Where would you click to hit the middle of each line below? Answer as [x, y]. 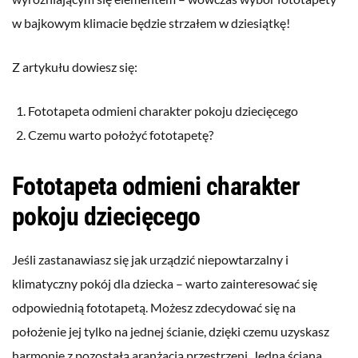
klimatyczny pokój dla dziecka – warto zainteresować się [165, 284]
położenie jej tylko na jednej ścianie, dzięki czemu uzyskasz [171, 332]
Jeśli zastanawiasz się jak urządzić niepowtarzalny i [150, 260]
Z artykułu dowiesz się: [75, 67]
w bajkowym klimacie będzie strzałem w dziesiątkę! [151, 23]
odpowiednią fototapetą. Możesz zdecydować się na [154, 308]
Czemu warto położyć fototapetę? [121, 135]
